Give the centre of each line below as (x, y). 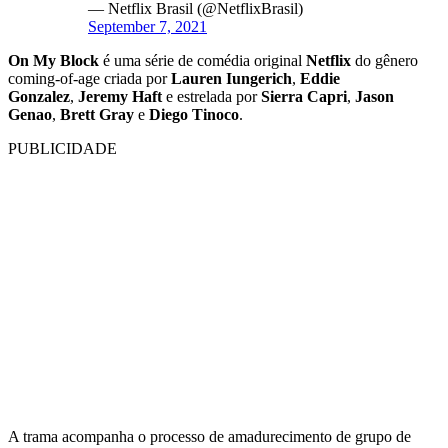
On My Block (53, 60)
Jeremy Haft (120, 96)
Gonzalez (39, 96)
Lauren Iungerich (231, 78)
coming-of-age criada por (89, 78)
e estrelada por (211, 96)
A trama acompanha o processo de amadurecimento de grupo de (209, 436)
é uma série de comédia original (202, 60)
